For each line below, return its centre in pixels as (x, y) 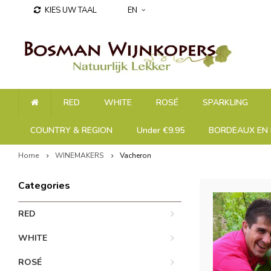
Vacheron (135, 155)
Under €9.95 (161, 130)
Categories (44, 186)
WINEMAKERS (79, 155)
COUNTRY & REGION (71, 130)
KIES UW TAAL (71, 10)
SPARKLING (225, 103)
